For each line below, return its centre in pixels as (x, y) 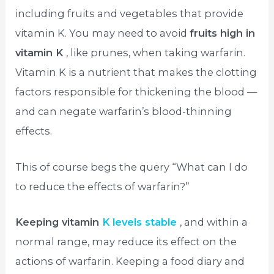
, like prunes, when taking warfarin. (156, 53)
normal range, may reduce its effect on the (126, 241)
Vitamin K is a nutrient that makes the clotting (136, 72)
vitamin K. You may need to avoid (103, 33)
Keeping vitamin (59, 222)
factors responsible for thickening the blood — (136, 92)
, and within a (214, 222)
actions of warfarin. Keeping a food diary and (130, 261)
